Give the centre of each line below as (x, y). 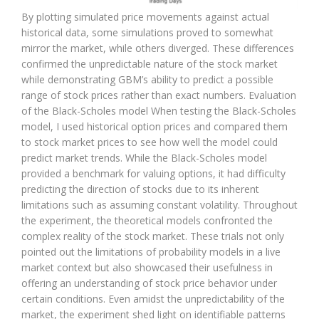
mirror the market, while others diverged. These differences (158, 48)
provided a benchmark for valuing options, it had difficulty (153, 173)
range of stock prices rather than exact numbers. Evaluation (159, 95)
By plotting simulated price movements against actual (145, 16)
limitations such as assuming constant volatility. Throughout (159, 204)
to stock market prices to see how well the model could (150, 142)
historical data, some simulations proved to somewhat (147, 32)
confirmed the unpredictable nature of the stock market (150, 63)
